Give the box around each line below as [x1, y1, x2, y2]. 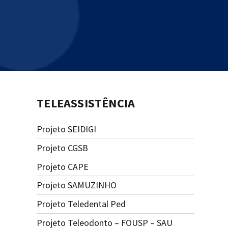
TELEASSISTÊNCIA [37, 95, 135, 111]
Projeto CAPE [37, 160, 89, 173]
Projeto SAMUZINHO [37, 179, 117, 191]
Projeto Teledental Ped [37, 198, 126, 210]
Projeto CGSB [37, 141, 89, 154]
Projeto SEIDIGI [37, 123, 97, 135]
